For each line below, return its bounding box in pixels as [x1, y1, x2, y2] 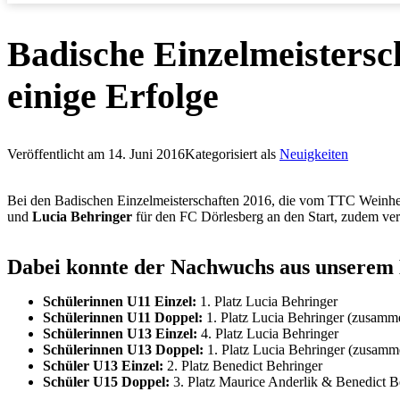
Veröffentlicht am [7, 146, 108, 162]
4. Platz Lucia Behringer [197, 325, 338, 341]
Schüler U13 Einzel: [43, 357, 163, 373]
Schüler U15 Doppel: [43, 373, 170, 389]
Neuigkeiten [279, 146, 348, 162]
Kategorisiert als [185, 146, 279, 162]
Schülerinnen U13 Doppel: [43, 341, 204, 357]
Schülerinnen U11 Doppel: [43, 309, 203, 325]
